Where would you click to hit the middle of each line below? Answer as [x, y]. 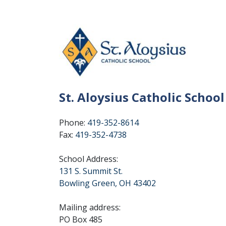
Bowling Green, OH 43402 [107, 183]
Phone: [73, 122]
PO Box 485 [81, 219]
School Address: [89, 159]
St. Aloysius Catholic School [142, 97]
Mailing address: [90, 207]
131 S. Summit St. [91, 171]
